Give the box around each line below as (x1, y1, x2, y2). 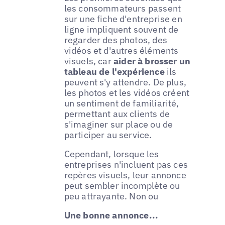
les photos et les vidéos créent (64, 86, 190, 98)
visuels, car (64, 55, 111, 67)
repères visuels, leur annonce (64, 169, 186, 181)
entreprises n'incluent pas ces (64, 158, 188, 170)
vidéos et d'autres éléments (64, 44, 179, 56)
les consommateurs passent (64, 2, 181, 14)
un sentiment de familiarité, (64, 97, 179, 109)
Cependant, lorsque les (64, 148, 159, 160)
